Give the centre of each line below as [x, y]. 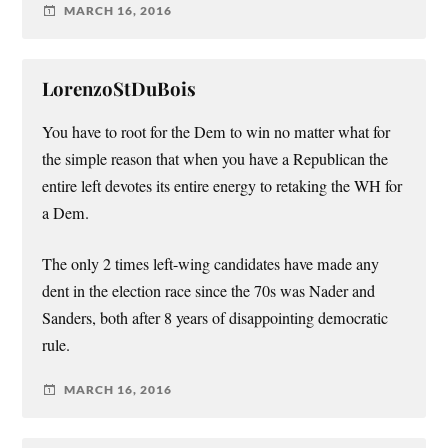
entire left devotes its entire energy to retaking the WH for [222, 185]
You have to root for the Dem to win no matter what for [216, 131]
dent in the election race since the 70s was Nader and [209, 290]
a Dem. [66, 212]
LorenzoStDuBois [119, 88]
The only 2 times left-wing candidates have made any [211, 263]
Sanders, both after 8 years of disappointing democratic [215, 317]
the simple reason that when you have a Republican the [215, 158]
